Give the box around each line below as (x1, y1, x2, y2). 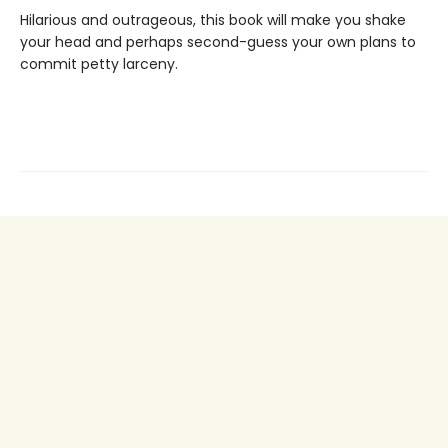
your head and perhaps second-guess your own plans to (20, 31, 416, 52)
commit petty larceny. (20, 53, 178, 74)
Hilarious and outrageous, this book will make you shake (20, 9, 406, 30)
